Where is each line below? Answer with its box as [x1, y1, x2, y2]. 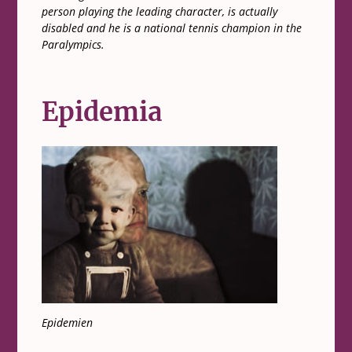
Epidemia [41, 96, 162, 129]
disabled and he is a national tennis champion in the [41, 20, 302, 36]
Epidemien [41, 315, 93, 331]
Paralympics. [41, 37, 104, 53]
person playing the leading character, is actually [41, 4, 277, 20]
